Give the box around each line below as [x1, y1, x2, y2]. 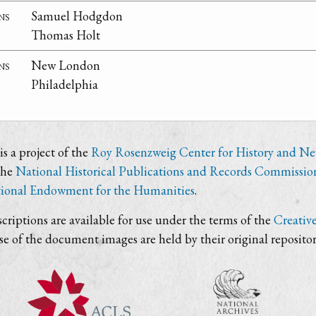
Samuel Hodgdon [31, 8, 123, 25]
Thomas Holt [31, 27, 100, 44]
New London [31, 57, 100, 74]
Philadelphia [31, 76, 98, 93]
